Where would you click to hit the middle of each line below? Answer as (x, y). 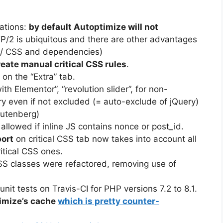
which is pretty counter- (109, 201)
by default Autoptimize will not (94, 27)
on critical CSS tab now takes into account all (105, 139)
